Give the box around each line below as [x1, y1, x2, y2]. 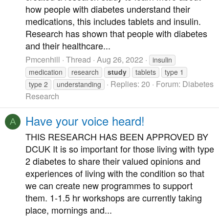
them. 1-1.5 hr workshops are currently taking [25, 191, 202, 204]
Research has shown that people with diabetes [25, 27, 207, 40]
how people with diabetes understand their [25, 2, 190, 16]
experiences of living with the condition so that [25, 167, 204, 180]
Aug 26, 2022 [97, 53, 143, 65]
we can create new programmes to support [25, 179, 193, 192]
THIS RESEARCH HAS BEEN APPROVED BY [25, 130, 208, 143]
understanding [57, 79, 101, 89]
